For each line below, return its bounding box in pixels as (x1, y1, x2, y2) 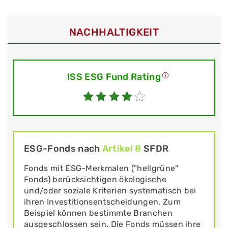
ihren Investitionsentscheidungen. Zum (24, 197, 181, 207)
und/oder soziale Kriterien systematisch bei (24, 186, 196, 196)
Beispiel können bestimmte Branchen (24, 208, 173, 218)
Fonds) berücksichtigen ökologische (24, 175, 166, 185)
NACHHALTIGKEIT (69, 25, 159, 38)
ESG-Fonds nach (24, 143, 102, 155)
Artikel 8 (102, 143, 141, 155)
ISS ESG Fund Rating (67, 71, 161, 83)
